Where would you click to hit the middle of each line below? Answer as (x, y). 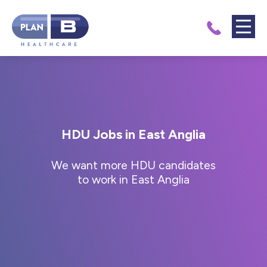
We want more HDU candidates (133, 165)
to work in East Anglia (133, 179)
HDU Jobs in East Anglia (133, 134)
